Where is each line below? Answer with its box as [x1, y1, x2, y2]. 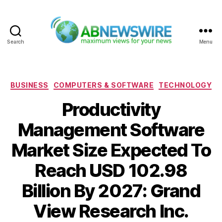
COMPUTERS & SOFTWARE [53, 80, 154, 89]
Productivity [61, 99, 161, 121]
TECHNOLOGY [159, 80, 212, 89]
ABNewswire [110, 45, 163, 55]
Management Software [17, 119, 205, 141]
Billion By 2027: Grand [21, 180, 201, 202]
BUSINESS [10, 80, 49, 89]
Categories [111, 77, 155, 88]
